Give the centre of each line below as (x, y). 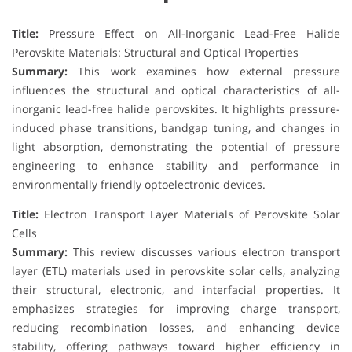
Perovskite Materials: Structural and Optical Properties (155, 52)
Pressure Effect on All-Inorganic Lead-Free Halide (189, 33)
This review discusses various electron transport (204, 251)
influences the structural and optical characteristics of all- (176, 90)
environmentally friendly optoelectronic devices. (139, 184)
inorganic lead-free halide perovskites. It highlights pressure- (176, 108)
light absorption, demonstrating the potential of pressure (176, 146)
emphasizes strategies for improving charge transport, (176, 308)
